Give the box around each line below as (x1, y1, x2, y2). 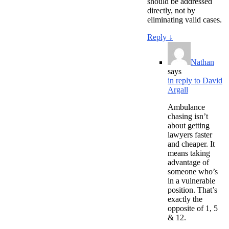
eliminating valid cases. (147, 15, 222, 24)
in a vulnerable (168, 176, 215, 185)
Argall (168, 85, 188, 94)
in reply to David (168, 76, 222, 85)
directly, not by (147, 6, 195, 15)
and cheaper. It (168, 139, 215, 148)
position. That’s (168, 185, 217, 194)
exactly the (168, 194, 202, 203)
